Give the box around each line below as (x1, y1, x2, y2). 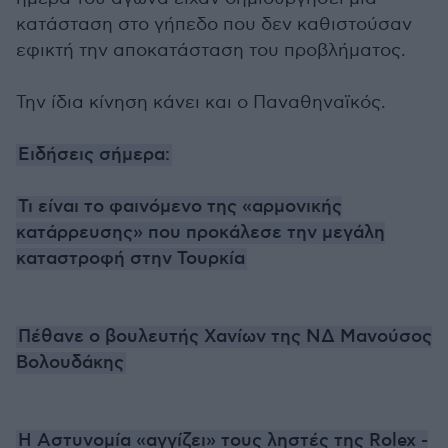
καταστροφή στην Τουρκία (16, 248, 245, 270)
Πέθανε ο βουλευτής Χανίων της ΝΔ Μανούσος (18, 326, 432, 348)
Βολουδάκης (16, 352, 124, 374)
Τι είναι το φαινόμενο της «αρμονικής (18, 196, 342, 218)
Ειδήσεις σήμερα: (18, 144, 170, 166)
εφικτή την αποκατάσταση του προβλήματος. (16, 40, 406, 61)
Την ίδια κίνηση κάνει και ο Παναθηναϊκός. (16, 92, 389, 113)
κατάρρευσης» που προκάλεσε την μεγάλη (16, 222, 385, 244)
